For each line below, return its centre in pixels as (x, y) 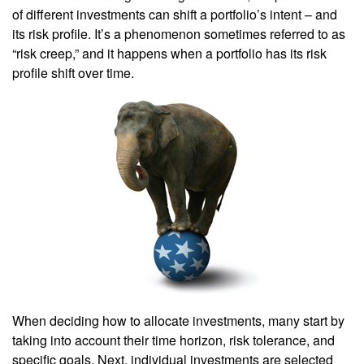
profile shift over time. (73, 73)
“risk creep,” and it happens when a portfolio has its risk (169, 53)
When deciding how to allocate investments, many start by (178, 321)
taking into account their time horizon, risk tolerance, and (173, 340)
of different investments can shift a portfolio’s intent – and (175, 14)
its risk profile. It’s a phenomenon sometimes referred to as (179, 34)
